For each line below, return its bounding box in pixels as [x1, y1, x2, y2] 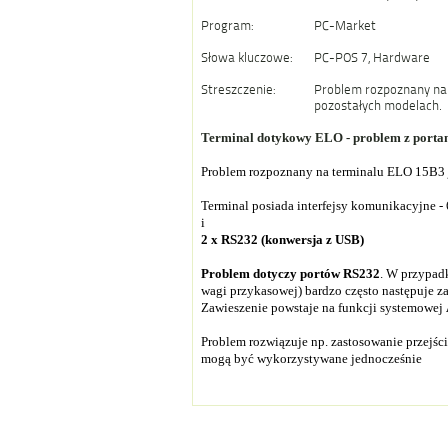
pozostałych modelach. [314, 98, 442, 113]
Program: [201, 18, 253, 33]
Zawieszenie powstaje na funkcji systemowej [201, 300, 446, 315]
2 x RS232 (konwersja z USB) [201, 232, 364, 247]
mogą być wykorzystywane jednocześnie [201, 351, 422, 366]
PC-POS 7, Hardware [314, 50, 430, 65]
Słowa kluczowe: [201, 50, 292, 65]
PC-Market [314, 18, 376, 33]
